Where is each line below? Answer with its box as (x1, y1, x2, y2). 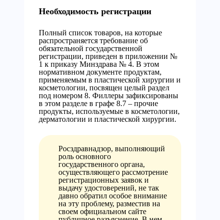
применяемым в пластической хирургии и (39, 76, 181, 84)
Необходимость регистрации (39, 6, 151, 16)
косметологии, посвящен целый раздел (39, 83, 169, 92)
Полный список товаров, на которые (39, 28, 162, 37)
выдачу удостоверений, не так (58, 184, 159, 192)
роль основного (58, 152, 111, 161)
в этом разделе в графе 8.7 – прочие (39, 99, 158, 108)
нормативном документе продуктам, (39, 68, 162, 76)
